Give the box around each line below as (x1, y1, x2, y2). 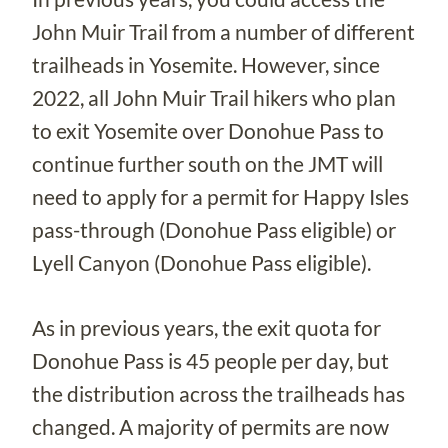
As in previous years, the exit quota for (32, 314, 381, 340)
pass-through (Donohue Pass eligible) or (32, 216, 396, 242)
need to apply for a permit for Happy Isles (32, 183, 409, 209)
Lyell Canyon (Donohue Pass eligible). (32, 249, 371, 275)
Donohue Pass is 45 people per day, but (32, 347, 389, 373)
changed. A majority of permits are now (32, 413, 389, 439)
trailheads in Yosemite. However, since (32, 51, 380, 77)
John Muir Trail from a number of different (32, 18, 415, 44)
